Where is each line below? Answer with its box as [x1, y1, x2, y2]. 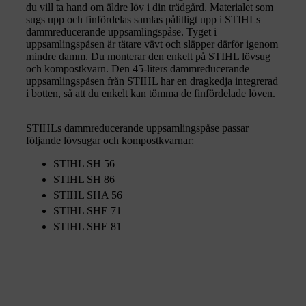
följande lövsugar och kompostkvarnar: [26, 135, 194, 147]
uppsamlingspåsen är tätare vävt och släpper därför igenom [26, 38, 278, 51]
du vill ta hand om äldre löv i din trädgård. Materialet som [26, 1, 273, 14]
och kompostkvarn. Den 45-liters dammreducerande [26, 63, 249, 75]
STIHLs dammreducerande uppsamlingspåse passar [26, 122, 249, 135]
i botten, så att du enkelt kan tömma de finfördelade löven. [26, 87, 275, 100]
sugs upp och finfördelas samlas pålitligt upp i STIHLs [26, 14, 260, 26]
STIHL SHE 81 [53, 221, 122, 233]
